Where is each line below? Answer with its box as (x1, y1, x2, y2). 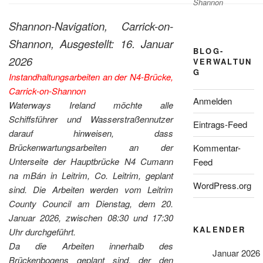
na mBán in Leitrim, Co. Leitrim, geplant (9, 169, 174, 182)
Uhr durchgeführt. (9, 225, 76, 238)
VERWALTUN (193, 56, 252, 68)
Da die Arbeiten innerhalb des (9, 240, 174, 252)
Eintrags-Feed (193, 118, 247, 131)
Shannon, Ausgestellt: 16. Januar (9, 36, 174, 52)
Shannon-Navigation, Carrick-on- (9, 18, 174, 34)
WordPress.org (193, 179, 251, 192)
